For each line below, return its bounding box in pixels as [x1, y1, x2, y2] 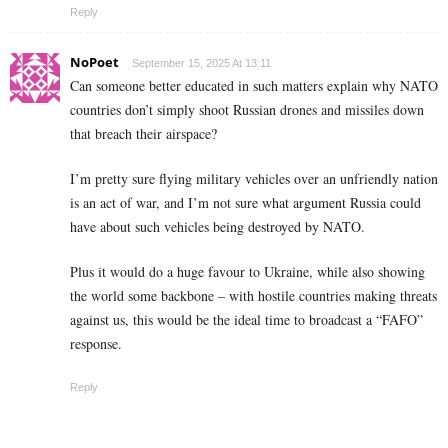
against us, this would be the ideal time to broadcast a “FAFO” [70, 310, 423, 330]
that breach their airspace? [70, 124, 217, 144]
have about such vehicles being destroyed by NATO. [70, 217, 365, 237]
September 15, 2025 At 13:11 [132, 57, 271, 70]
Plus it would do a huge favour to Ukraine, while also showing [70, 262, 425, 282]
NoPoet [70, 53, 119, 72]
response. [70, 334, 122, 354]
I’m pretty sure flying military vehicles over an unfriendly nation [70, 169, 438, 189]
